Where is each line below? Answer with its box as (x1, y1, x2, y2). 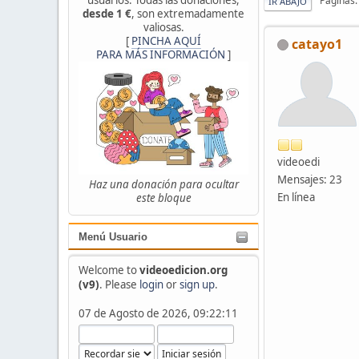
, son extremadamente (131, 6, 244, 21)
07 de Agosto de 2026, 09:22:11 (78, 305, 238, 321)
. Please (99, 276, 139, 292)
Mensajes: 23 (277, 171, 342, 187)
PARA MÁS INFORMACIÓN (96, 46, 225, 62)
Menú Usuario (79, 231, 147, 243)
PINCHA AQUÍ (131, 33, 201, 48)
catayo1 (292, 34, 342, 53)
